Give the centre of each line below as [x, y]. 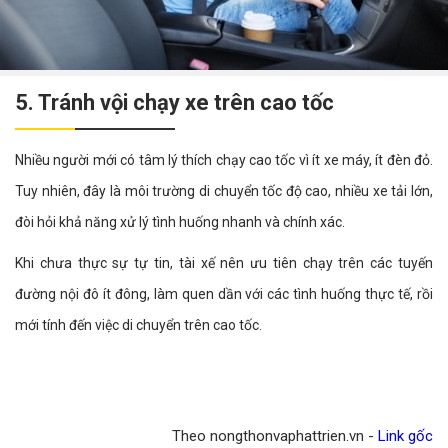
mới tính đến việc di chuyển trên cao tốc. [138, 325]
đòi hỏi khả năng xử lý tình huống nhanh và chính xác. [181, 222]
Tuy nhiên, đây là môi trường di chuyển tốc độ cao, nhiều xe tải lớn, [224, 191]
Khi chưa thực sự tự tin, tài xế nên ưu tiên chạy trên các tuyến [224, 263]
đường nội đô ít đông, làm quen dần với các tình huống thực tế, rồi [224, 294]
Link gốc [405, 436]
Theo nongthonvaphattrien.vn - [275, 436]
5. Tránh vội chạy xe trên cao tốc [174, 103]
